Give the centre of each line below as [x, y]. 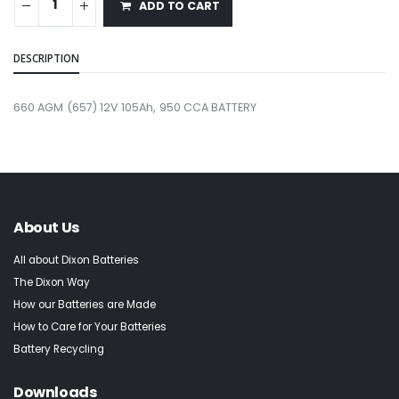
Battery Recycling [59, 349]
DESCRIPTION [46, 57]
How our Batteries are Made [85, 304]
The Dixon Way [52, 282]
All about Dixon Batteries [76, 260]
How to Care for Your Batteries [90, 326]
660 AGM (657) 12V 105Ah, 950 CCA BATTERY [135, 108]
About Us [47, 227]
